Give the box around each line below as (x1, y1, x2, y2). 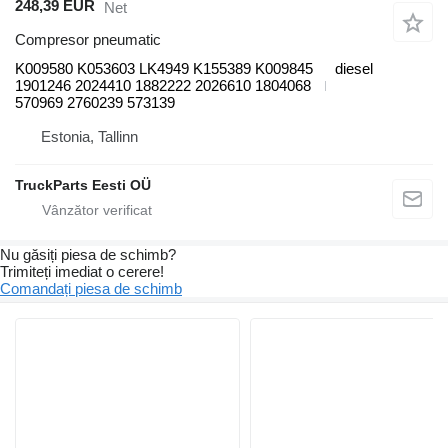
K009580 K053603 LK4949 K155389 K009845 (15, 60, 313, 78)
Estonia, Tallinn (41, 128, 138, 146)
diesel (335, 60, 373, 78)
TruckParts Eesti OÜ (15, 177, 151, 194)
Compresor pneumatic (15, 31, 161, 49)
